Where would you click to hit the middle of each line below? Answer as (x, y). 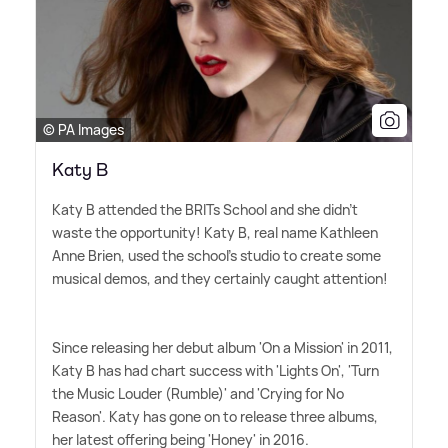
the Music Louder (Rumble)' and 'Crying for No (198, 394)
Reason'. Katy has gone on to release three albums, (215, 417)
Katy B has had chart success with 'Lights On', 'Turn (215, 371)
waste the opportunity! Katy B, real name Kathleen (215, 233)
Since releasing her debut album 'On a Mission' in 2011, (222, 348)
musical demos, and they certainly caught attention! (220, 279)
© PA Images (83, 130)
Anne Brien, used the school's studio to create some (216, 256)
